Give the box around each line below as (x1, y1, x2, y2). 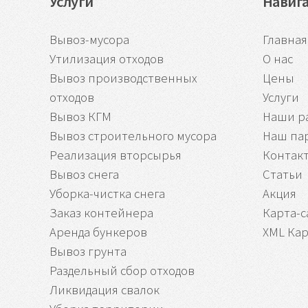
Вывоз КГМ (49, 108, 111, 124)
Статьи (263, 166, 302, 182)
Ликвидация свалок (49, 281, 159, 298)
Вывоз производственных (49, 69, 197, 86)
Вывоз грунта (49, 243, 126, 259)
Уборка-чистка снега (49, 185, 165, 201)
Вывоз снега (49, 166, 119, 182)
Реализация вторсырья (49, 146, 181, 163)
